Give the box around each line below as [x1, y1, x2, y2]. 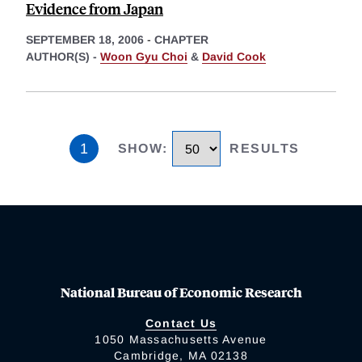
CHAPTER [154, 33, 208, 47]
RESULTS [229, 141, 300, 156]
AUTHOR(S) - [26, 50, 100, 64]
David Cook [202, 50, 266, 64]
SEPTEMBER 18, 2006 [26, 33, 144, 47]
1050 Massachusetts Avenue [95, 332, 267, 346]
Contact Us [145, 316, 217, 330]
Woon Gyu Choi [100, 50, 187, 64]
